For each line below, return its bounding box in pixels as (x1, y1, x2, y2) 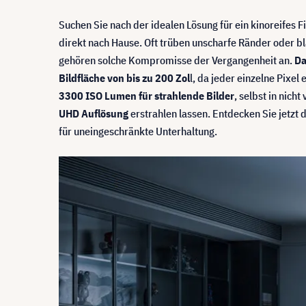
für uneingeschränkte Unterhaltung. (59, 124, 217, 138)
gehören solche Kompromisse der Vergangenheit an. (59, 53, 294, 67)
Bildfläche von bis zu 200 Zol (59, 70, 190, 85)
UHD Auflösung (59, 106, 128, 120)
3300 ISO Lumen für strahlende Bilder (59, 88, 234, 102)
